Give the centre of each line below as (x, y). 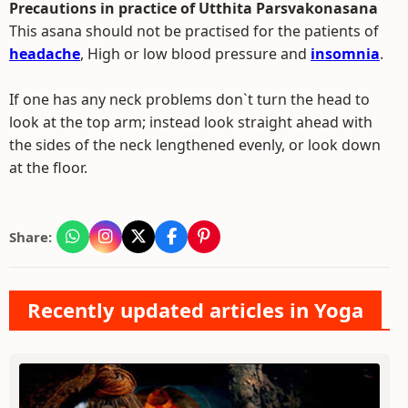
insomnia (345, 54)
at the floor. (48, 168)
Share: (31, 237)
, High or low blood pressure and (195, 54)
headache (45, 54)
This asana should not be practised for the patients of (194, 31)
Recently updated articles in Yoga (195, 310)
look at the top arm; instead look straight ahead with (191, 122)
